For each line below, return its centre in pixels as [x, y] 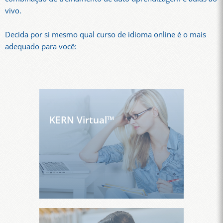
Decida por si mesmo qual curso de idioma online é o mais [106, 35]
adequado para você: [41, 47]
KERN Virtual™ [82, 120]
